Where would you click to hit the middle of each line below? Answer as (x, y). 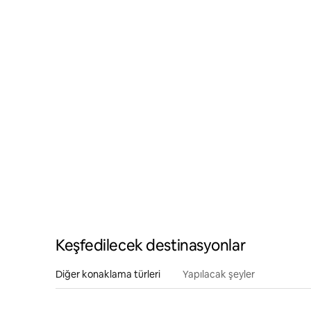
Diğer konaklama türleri (108, 274)
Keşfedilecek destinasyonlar (151, 245)
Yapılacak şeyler (219, 274)
